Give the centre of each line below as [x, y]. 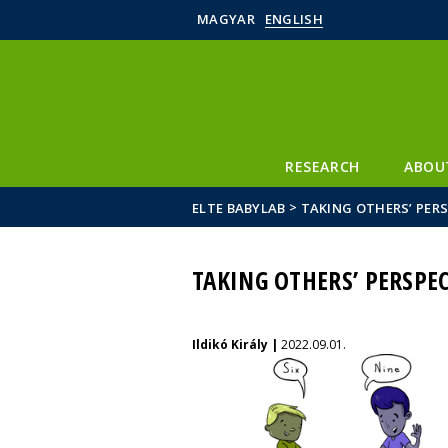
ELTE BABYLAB [239, 207]
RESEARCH [322, 166]
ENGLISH [293, 19]
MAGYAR [226, 19]
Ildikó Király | [236, 344]
